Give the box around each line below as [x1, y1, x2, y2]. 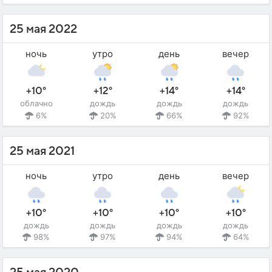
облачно [19, 98, 53, 109]
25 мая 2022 [10, 22, 77, 36]
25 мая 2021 [10, 144, 75, 158]
